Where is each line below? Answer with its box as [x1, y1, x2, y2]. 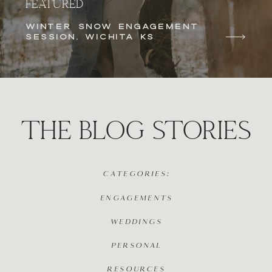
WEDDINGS [110, 217, 163, 226]
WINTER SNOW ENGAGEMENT [25, 21, 199, 32]
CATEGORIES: [103, 169, 170, 179]
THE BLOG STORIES [21, 120, 251, 145]
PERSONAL [110, 240, 162, 251]
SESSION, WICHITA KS [25, 31, 155, 42]
